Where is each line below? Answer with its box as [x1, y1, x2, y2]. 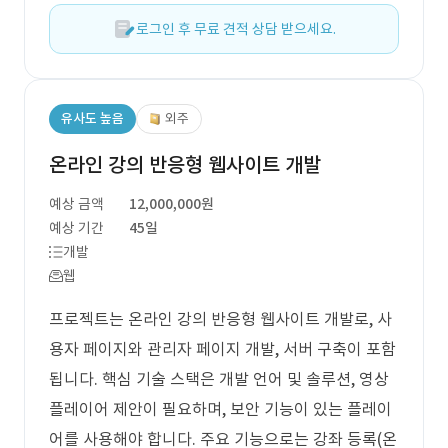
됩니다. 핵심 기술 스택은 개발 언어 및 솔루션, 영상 [49, 369, 389, 389]
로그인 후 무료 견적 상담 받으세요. [136, 20, 336, 38]
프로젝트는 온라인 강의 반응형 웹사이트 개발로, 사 [49, 309, 392, 329]
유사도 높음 [61, 110, 124, 127]
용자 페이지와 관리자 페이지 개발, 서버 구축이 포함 [49, 339, 396, 359]
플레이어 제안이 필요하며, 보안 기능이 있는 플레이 [49, 399, 392, 419]
